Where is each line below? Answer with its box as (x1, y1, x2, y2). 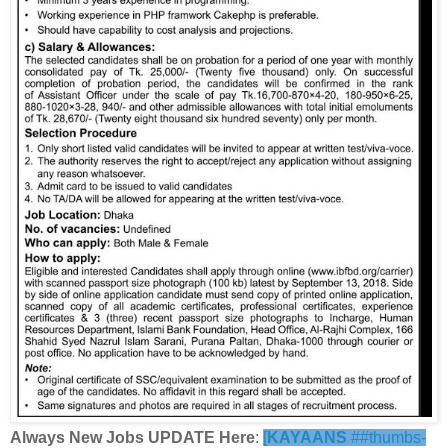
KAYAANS (267, 428, 347, 446)
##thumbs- (347, 428, 426, 446)
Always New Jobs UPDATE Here (10, 428, 255, 446)
